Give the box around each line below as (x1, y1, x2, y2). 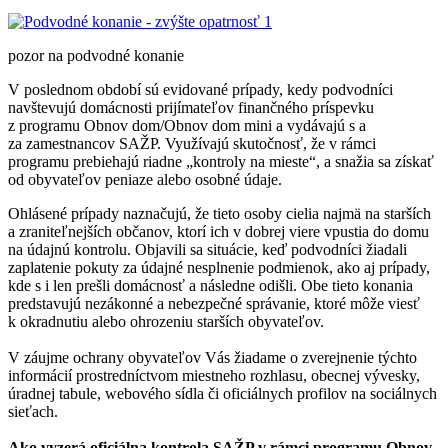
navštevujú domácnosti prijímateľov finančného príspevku (8, 98, 374, 116)
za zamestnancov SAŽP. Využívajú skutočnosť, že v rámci (8, 134, 376, 152)
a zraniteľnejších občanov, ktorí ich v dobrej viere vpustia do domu (8, 222, 429, 240)
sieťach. (8, 402, 58, 420)
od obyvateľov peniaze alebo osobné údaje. (8, 170, 286, 188)
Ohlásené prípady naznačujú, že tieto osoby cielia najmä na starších (8, 204, 431, 222)
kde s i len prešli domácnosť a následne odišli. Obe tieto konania (8, 276, 413, 294)
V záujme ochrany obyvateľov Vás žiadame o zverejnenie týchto (8, 348, 417, 366)
